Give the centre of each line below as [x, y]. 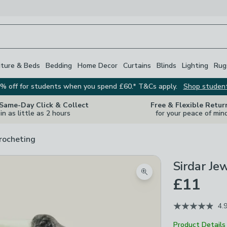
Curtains [137, 65]
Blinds [166, 65]
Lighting [195, 65]
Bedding [59, 65]
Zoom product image [181, 178]
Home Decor [98, 65]
